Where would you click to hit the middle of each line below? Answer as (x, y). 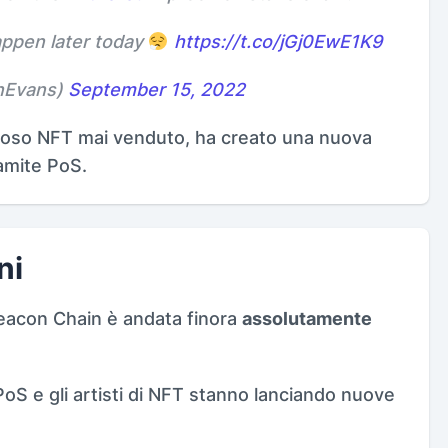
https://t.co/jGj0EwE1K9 (277, 41)
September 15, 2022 (156, 89)
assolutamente (307, 318)
